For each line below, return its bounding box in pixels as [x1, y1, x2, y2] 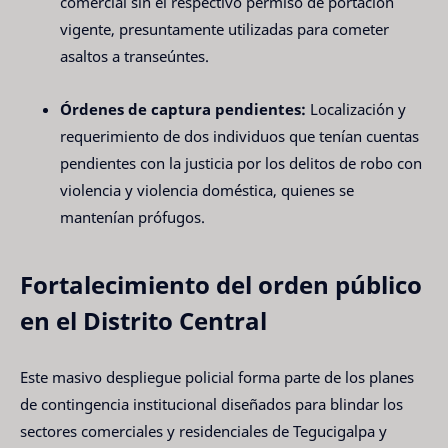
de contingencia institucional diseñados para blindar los [20, 394, 403, 415]
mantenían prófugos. [60, 206, 205, 227]
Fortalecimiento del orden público [20, 267, 422, 301]
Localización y [306, 98, 406, 119]
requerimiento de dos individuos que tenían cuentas [60, 125, 419, 146]
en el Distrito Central [20, 303, 267, 337]
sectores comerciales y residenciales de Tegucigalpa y [20, 421, 387, 442]
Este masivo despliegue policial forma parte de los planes [20, 367, 414, 388]
